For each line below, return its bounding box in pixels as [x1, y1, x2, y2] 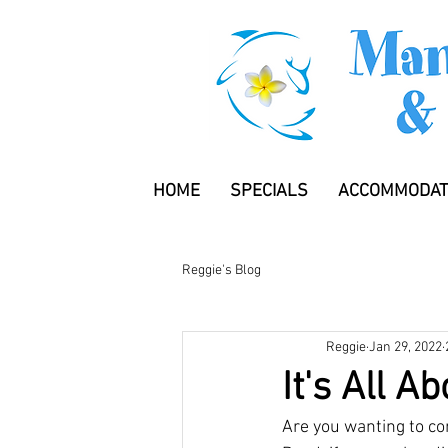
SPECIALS [230, 180, 308, 202]
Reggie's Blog [182, 262, 261, 280]
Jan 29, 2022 [369, 339, 442, 357]
